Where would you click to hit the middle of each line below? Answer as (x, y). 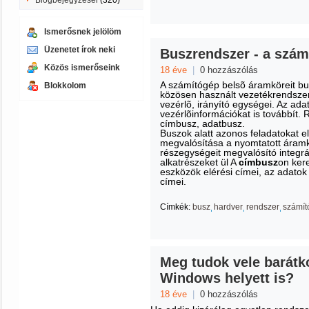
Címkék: (175, 207)
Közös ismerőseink (82, 68)
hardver (228, 207)
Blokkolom (65, 86)
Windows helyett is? (227, 278)
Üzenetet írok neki (80, 50)
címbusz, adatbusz (201, 123)
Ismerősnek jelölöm (83, 32)
